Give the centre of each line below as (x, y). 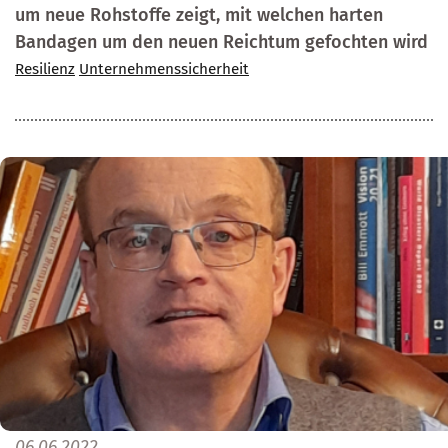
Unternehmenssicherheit (164, 69)
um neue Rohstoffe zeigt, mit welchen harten (199, 15)
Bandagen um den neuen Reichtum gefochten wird (221, 42)
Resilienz (45, 69)
